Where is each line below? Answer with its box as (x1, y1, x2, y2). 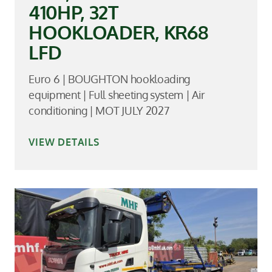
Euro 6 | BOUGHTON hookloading (29, 72, 191, 86)
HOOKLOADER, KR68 (29, 19, 208, 44)
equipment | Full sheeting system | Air (29, 88, 205, 102)
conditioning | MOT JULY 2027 (29, 104, 169, 118)
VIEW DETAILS (29, 135, 100, 148)
